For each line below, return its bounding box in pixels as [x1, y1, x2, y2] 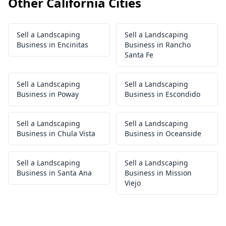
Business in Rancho [125, 40, 191, 49]
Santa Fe [125, 50, 153, 60]
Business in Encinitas [17, 40, 88, 49]
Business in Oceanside [125, 129, 201, 138]
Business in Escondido [125, 89, 200, 99]
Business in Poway [17, 89, 79, 99]
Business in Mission [125, 168, 192, 178]
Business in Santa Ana [17, 168, 92, 178]
